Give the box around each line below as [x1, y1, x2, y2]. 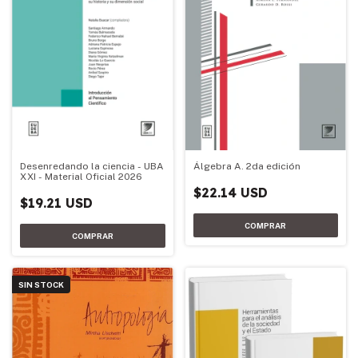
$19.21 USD [20, 194, 93, 211]
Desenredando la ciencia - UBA [20, 160, 164, 172]
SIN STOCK [18, 279, 64, 289]
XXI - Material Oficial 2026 [20, 170, 142, 182]
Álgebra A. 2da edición [193, 161, 300, 173]
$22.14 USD [193, 185, 268, 201]
